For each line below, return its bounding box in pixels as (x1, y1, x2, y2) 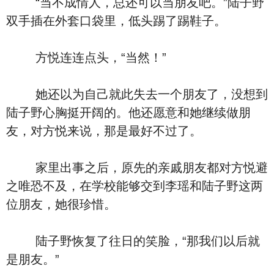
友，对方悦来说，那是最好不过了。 (6, 124, 202, 138)
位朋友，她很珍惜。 (6, 198, 116, 211)
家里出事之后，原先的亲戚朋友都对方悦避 (6, 161, 268, 174)
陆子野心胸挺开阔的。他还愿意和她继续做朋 (6, 106, 251, 119)
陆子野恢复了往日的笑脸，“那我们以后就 (6, 234, 260, 248)
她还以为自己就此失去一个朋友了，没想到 (6, 87, 268, 101)
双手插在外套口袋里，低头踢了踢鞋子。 (6, 14, 226, 28)
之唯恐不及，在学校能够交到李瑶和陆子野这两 (6, 179, 263, 193)
